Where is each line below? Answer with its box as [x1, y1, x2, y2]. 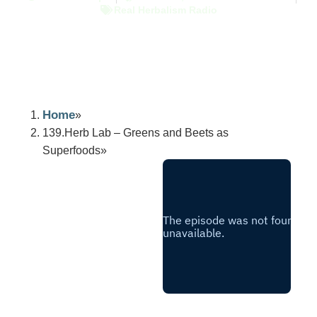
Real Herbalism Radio [113, 4, 217, 16]
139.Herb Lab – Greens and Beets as [42, 126, 229, 139]
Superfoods [42, 144, 100, 156]
